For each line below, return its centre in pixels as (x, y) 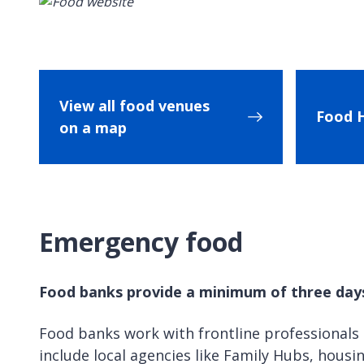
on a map (93, 127)
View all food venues (134, 105)
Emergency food (141, 241)
